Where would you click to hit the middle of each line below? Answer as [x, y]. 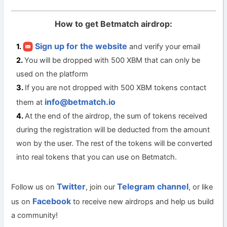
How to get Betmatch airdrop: [113, 24]
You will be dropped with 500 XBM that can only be [112, 60]
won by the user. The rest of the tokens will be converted [115, 143]
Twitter [71, 186]
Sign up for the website [80, 46]
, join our [102, 187]
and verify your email [164, 46]
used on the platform [52, 74]
